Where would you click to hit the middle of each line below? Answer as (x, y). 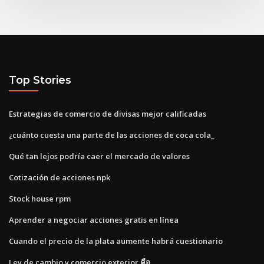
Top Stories (40, 80)
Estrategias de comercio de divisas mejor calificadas (108, 113)
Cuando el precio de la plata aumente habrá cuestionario (116, 241)
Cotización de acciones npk (60, 177)
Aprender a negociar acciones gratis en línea (94, 220)
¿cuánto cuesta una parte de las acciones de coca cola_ (112, 135)
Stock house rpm (40, 198)
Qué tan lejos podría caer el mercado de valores (99, 156)
